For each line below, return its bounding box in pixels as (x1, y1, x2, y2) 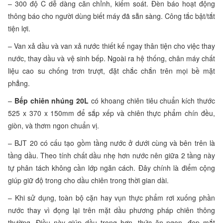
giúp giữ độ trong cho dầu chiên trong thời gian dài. (8, 175, 169, 185)
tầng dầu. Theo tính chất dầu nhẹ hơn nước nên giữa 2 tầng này (8, 150, 215, 160)
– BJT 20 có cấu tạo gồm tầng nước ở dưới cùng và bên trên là (8, 137, 215, 148)
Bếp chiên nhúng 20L (14, 95, 89, 106)
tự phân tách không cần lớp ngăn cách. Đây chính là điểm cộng (8, 162, 215, 173)
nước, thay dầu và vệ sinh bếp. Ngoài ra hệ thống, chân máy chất (8, 53, 215, 63)
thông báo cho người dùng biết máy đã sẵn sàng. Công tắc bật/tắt (8, 10, 215, 21)
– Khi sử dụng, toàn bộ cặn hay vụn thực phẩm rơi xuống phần (8, 192, 215, 203)
